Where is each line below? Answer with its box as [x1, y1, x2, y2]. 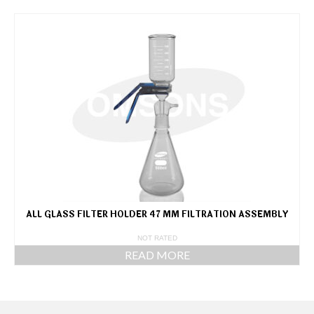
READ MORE [124, 248, 190, 261]
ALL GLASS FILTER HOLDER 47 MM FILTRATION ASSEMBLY [26, 208, 288, 221]
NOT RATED [137, 234, 177, 242]
